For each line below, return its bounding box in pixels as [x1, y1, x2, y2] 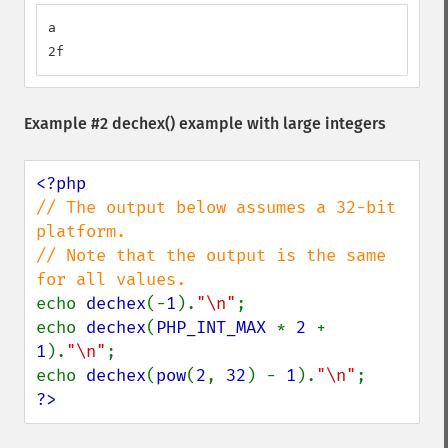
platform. [36, 221, 126, 242]
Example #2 [24, 114, 112, 133]
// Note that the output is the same [36, 245, 386, 266]
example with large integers [175, 114, 386, 133]
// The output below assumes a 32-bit [36, 197, 396, 218]
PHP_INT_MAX [156, 317, 276, 338]
